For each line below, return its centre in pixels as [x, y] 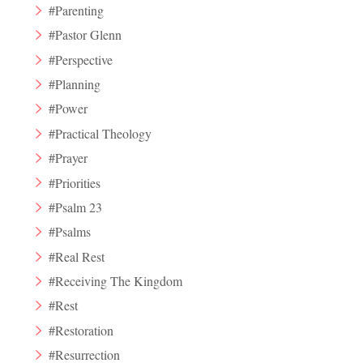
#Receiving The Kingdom [116, 281]
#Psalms [70, 232]
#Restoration [81, 330]
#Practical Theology [100, 133]
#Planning [75, 84]
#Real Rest [77, 256]
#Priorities [75, 182]
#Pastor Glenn [85, 35]
